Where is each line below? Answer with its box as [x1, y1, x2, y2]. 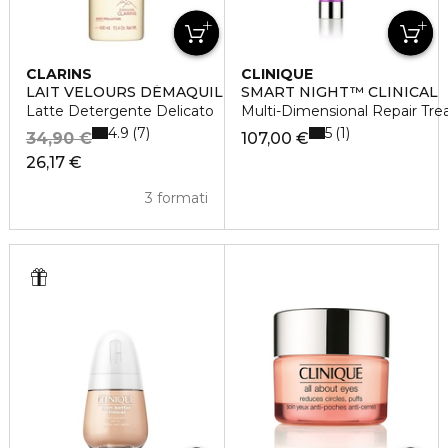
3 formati [144, 189, 208, 208]
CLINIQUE [240, 65, 313, 84]
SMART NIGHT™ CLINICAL [240, 83, 438, 102]
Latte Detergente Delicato [26, 102, 214, 121]
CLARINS [26, 65, 92, 84]
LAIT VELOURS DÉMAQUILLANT [26, 83, 264, 102]
